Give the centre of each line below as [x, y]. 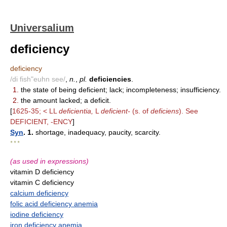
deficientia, [76, 111]
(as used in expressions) [49, 161]
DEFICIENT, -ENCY [41, 122]
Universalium [42, 28]
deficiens [165, 111]
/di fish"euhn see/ [38, 79]
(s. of [140, 111]
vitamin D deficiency [42, 172]
